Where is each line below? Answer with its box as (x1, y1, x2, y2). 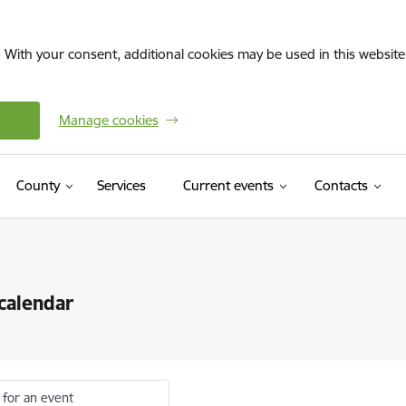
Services (96, 177, 146, 194)
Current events (182, 177, 274, 194)
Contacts (314, 177, 368, 194)
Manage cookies (58, 111, 159, 129)
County (15, 177, 60, 194)
